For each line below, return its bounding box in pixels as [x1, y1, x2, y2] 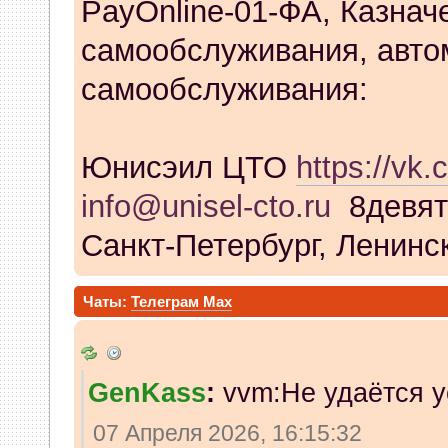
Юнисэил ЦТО [80, 150, 296, 186]
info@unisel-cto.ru [80, 189, 331, 225]
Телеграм [131, 293, 204, 311]
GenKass [87, 378, 206, 409]
